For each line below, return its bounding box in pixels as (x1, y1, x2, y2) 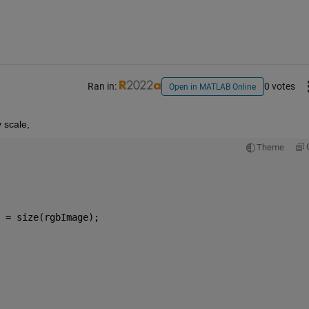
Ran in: (87, 80, 119, 92)
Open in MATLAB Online (169, 81, 257, 92)
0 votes (263, 80, 295, 92)
